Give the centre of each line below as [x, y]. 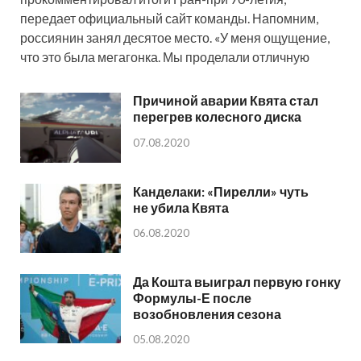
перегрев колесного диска [217, 117]
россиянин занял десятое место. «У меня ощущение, [175, 38]
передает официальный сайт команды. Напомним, [169, 19]
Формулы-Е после [192, 297]
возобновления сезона [207, 313]
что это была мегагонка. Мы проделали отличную [165, 57]
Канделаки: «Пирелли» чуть [221, 191]
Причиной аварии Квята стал [226, 101]
